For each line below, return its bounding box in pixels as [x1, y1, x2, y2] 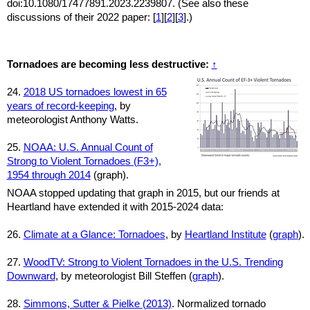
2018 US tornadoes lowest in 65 [23, 86, 167, 98]
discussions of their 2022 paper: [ [6, 12, 156, 24]
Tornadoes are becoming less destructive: [6, 59, 209, 71]
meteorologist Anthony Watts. [6, 114, 138, 126]
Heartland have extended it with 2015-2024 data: [6, 201, 224, 212]
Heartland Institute [184, 228, 266, 240]
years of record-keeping [6, 100, 114, 112]
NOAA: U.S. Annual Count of [23, 142, 153, 154]
